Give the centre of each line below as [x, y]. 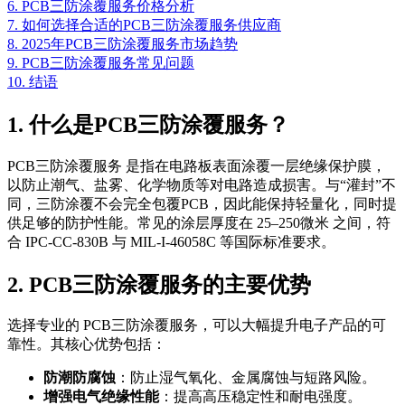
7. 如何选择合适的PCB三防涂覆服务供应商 [144, 24]
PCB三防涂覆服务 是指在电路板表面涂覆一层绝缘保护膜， [197, 165]
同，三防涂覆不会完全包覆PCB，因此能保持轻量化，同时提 [202, 203]
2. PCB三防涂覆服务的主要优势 [159, 284]
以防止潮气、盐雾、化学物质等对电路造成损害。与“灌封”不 [202, 184]
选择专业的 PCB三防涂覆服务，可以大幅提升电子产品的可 [197, 325]
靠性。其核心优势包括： [87, 344]
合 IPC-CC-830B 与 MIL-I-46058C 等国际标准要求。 [171, 241]
